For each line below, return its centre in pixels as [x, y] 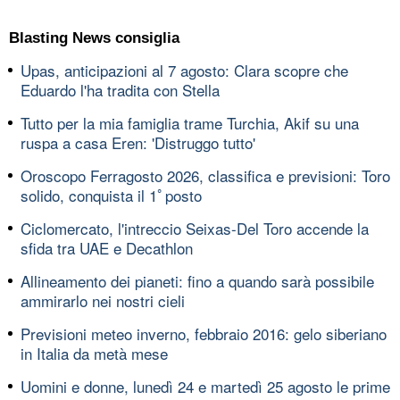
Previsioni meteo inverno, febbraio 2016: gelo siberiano [204, 333]
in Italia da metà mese [94, 353]
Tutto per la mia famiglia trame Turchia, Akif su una [190, 122]
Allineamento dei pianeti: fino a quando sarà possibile [197, 280]
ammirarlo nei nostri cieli [103, 300]
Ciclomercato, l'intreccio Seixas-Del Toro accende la [195, 228]
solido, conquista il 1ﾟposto [111, 195]
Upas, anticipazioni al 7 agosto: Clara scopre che [184, 70]
